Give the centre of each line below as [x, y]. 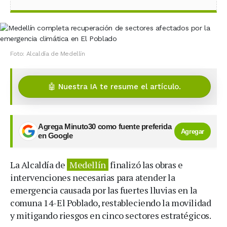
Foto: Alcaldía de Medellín [48, 54]
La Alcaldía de [39, 165]
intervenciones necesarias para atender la [93, 177]
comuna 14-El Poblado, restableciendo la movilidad [111, 203]
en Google [55, 136]
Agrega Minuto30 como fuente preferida [105, 127]
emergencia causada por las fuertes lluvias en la [104, 190]
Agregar [192, 131]
